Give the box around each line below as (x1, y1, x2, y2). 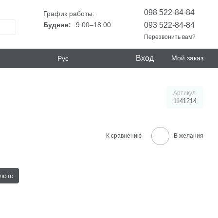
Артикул (173, 90, 196, 96)
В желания (174, 132, 203, 139)
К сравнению (106, 132, 142, 139)
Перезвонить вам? (144, 33, 196, 40)
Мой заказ (171, 54, 203, 62)
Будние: (43, 21, 71, 29)
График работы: (43, 10, 94, 18)
